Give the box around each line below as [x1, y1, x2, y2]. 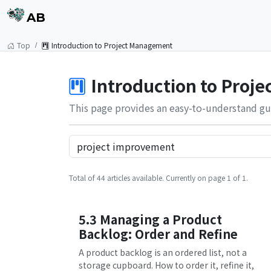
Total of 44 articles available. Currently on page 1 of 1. [69, 172, 248, 183]
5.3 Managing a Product [79, 211, 222, 228]
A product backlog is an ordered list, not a [79, 246, 247, 258]
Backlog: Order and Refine [79, 225, 238, 243]
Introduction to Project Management [51, 40, 172, 50]
